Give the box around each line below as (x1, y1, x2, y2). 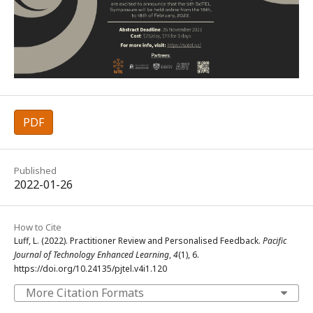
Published (14, 164, 57, 177)
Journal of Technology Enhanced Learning (14, 249, 169, 261)
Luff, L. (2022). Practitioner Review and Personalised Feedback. (14, 235, 263, 247)
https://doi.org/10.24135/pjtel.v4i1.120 (14, 263, 167, 275)
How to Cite (14, 221, 61, 234)
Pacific (263, 235, 286, 247)
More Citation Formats (26, 285, 144, 301)
